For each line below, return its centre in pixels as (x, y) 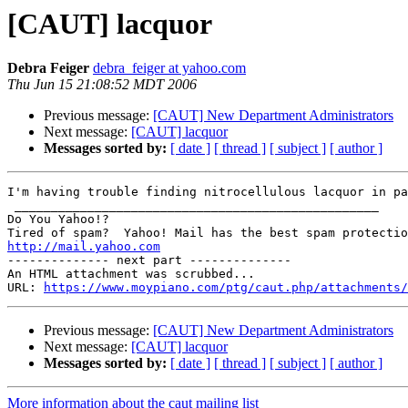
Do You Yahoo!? (58, 219)
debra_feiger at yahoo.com (169, 68)
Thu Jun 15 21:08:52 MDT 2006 (102, 85)
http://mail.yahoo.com (84, 247)
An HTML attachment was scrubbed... (131, 274)
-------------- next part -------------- (149, 260)
